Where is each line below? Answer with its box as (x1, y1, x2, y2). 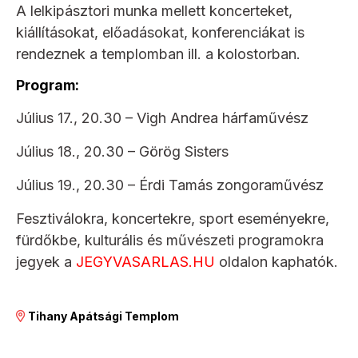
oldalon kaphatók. (215, 253, 338, 271)
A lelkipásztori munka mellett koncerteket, (16, 2, 292, 19)
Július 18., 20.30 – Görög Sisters (16, 143, 229, 161)
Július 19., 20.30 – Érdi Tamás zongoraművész (16, 177, 324, 194)
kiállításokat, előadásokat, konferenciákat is (16, 23, 304, 41)
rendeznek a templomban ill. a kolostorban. (16, 45, 300, 62)
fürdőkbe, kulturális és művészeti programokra (16, 232, 324, 249)
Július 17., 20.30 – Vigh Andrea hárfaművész (16, 109, 308, 127)
